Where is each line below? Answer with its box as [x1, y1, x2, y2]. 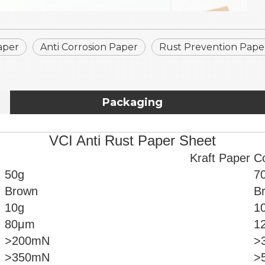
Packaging [102, 96, 163, 109]
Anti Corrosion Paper [40, 41, 138, 53]
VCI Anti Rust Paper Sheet [49, 132, 216, 148]
